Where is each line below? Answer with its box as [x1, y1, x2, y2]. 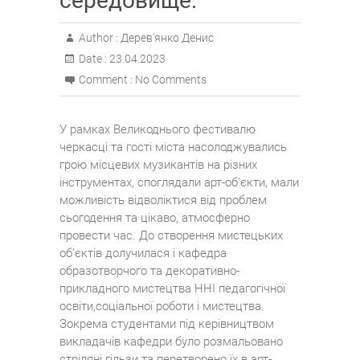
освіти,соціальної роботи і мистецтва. [59, 299, 264, 314]
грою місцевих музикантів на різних [59, 157, 257, 173]
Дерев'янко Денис [118, 31, 214, 45]
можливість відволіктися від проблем [59, 193, 267, 208]
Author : [79, 31, 118, 45]
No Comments [135, 73, 207, 87]
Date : [79, 52, 107, 66]
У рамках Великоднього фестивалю [59, 122, 256, 137]
